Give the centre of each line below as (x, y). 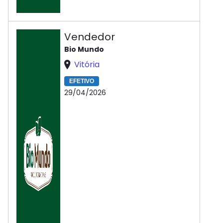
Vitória (87, 64)
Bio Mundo (84, 49)
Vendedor (90, 37)
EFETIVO (82, 81)
